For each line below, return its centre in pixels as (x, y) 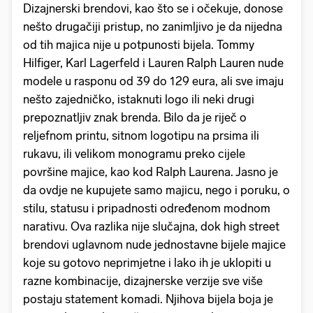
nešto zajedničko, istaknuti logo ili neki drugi (139, 99)
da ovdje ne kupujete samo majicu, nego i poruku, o (156, 190)
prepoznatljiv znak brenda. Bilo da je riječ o (135, 117)
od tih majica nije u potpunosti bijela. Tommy (139, 45)
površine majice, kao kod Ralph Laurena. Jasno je (151, 172)
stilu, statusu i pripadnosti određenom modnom (147, 208)
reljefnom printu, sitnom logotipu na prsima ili (141, 136)
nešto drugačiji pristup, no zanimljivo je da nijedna (153, 27)
